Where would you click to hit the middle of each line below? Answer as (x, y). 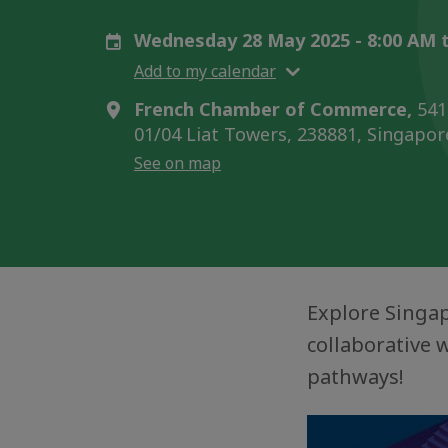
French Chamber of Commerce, (273, 109)
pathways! (355, 376)
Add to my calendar (205, 70)
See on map (177, 163)
